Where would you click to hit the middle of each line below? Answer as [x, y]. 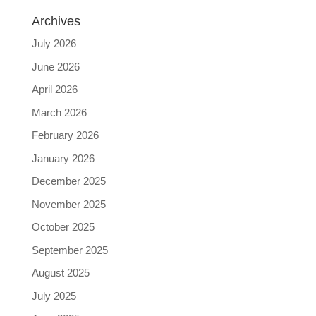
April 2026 [54, 89]
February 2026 [65, 135]
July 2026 [54, 43]
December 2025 [68, 181]
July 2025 [54, 296]
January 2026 [63, 158]
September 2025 [69, 250]
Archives [56, 21]
